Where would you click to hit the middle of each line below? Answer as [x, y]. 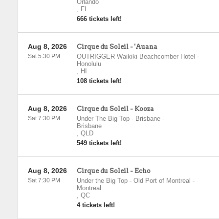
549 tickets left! [99, 143]
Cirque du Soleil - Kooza [115, 109]
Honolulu [89, 64]
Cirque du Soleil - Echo [113, 171]
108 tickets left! [99, 81]
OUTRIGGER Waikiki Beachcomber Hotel [136, 56]
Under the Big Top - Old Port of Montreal [133, 181]
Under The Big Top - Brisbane [118, 119]
